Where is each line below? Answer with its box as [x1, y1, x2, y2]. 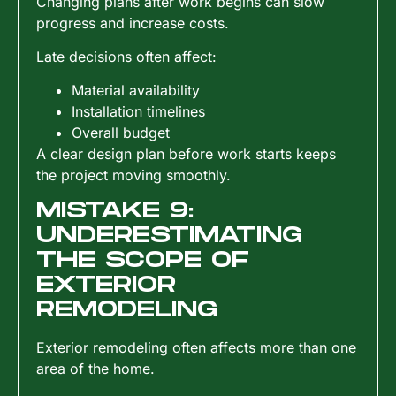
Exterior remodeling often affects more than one [36, 338, 356, 356]
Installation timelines [72, 103, 205, 121]
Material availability [72, 81, 200, 100]
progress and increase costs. [36, 13, 229, 32]
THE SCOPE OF [36, 247, 249, 273]
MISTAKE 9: [36, 197, 194, 224]
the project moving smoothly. [36, 166, 231, 185]
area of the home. [36, 359, 155, 377]
